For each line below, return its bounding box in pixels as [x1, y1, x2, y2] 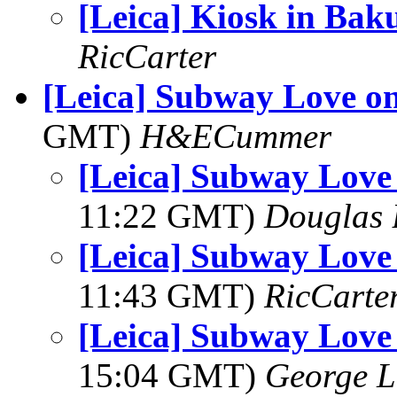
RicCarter [78, 37, 216, 75]
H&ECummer [140, 117, 331, 155]
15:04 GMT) [78, 356, 265, 394]
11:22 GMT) [78, 197, 264, 235]
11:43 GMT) [78, 276, 264, 315]
